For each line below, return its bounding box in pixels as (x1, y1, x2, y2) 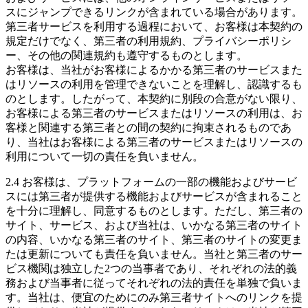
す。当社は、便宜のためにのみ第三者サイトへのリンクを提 (5, 291, 302, 303)
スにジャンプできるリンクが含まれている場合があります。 (5, 5, 302, 18)
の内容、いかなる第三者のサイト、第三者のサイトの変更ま (5, 233, 302, 245)
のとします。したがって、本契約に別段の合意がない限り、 (5, 92, 302, 104)
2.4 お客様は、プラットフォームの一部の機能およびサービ (5, 175, 297, 188)
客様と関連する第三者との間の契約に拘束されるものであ (5, 121, 291, 133)
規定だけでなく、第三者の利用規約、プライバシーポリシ (5, 34, 291, 47)
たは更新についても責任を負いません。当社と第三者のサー (5, 247, 302, 260)
